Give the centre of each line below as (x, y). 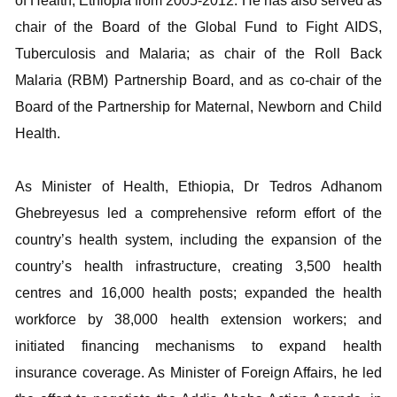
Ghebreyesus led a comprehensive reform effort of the (198, 213)
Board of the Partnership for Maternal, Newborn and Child (198, 106)
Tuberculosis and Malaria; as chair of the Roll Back (198, 53)
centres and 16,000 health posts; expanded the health (198, 292)
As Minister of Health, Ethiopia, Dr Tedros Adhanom (198, 186)
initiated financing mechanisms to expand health (198, 346)
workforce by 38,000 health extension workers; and (198, 319)
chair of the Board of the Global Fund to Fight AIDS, (198, 27)
